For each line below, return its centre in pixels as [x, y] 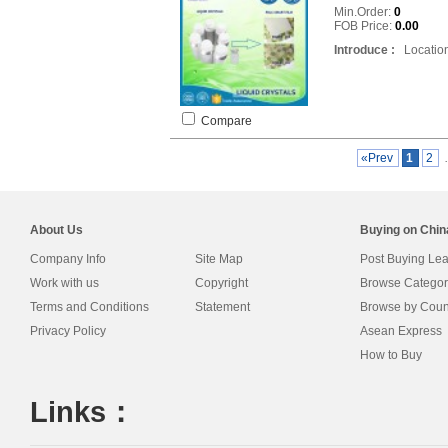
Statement [222, 307]
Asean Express [401, 331]
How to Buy [391, 355]
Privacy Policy [68, 331]
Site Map [219, 259]
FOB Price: [364, 26]
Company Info [68, 259]
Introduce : [364, 50]
